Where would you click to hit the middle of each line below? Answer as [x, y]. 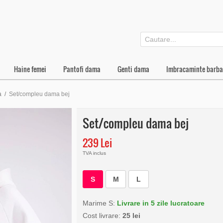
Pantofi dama [82, 69]
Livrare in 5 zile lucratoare [161, 203]
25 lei [131, 216]
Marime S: [100, 203]
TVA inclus [94, 153]
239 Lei [97, 143]
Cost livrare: [103, 216]
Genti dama [133, 69]
